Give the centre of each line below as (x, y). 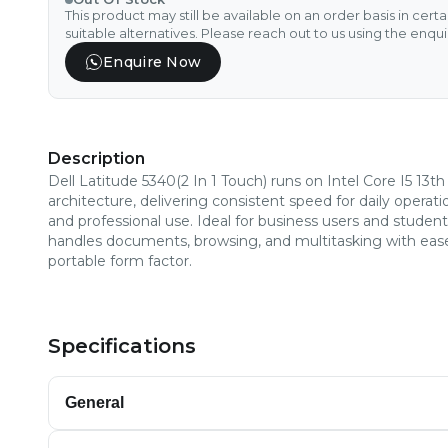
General (94, 402)
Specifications (122, 346)
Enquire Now (152, 62)
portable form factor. (120, 261)
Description (96, 158)
